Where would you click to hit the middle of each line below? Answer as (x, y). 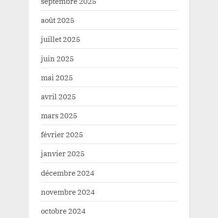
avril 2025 (58, 96)
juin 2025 (57, 58)
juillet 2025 (61, 39)
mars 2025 (59, 116)
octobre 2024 (63, 210)
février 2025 (62, 135)
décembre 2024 (68, 173)
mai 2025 (57, 77)
